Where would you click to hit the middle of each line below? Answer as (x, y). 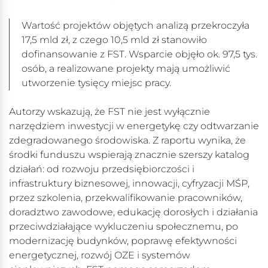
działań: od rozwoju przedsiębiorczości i (102, 169)
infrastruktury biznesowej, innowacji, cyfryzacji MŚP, (129, 184)
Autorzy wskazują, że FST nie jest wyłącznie (109, 112)
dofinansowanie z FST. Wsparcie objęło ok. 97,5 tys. (139, 54)
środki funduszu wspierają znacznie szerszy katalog (129, 155)
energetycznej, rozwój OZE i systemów (100, 255)
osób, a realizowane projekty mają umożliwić (126, 69)
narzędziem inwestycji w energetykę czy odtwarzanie (134, 126)
